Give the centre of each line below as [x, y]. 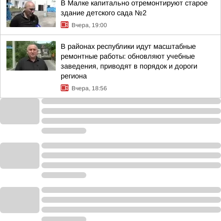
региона [74, 76]
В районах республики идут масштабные [128, 46]
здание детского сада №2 [104, 13]
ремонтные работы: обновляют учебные [128, 56]
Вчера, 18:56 [89, 88]
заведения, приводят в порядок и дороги [129, 66]
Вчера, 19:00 [89, 25]
